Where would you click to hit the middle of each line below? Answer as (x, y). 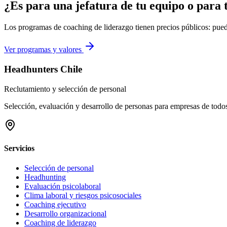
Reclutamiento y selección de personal (65, 89)
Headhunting (45, 177)
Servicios (19, 148)
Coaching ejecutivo (55, 205)
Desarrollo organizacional (65, 214)
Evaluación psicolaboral (63, 186)
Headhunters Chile (43, 69)
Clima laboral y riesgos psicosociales (83, 196)
